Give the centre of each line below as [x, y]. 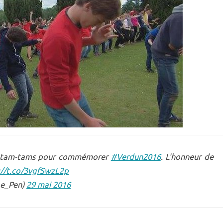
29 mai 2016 [49, 185]
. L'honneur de [187, 157]
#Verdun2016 [136, 157]
